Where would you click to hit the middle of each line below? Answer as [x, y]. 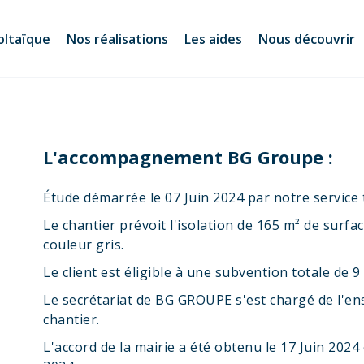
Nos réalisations [117, 39]
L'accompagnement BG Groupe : [188, 157]
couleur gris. [84, 245]
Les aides [213, 39]
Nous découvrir [307, 39]
